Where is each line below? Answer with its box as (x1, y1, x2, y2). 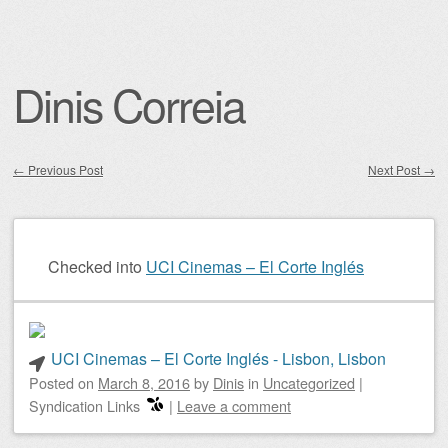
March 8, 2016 (98, 372, 190, 393)
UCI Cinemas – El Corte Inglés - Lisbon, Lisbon (50, 347, 386, 370)
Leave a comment (177, 395, 291, 416)
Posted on (29, 372, 98, 393)
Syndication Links (29, 395, 140, 416)
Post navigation (13, 181, 149, 210)
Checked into (48, 255, 142, 278)
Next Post (368, 161, 423, 178)
